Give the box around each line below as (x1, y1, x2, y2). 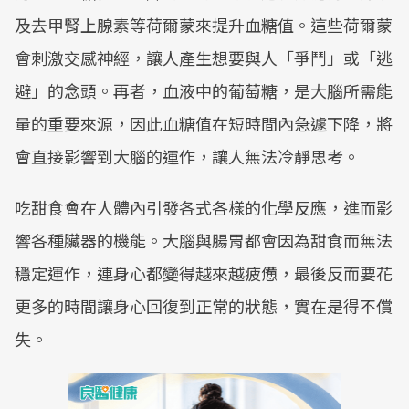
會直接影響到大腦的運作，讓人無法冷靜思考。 (15, 144, 360, 168)
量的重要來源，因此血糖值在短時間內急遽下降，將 (15, 111, 393, 135)
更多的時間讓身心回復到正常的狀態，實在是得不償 (15, 294, 393, 318)
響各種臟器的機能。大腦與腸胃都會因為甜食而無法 (15, 228, 393, 252)
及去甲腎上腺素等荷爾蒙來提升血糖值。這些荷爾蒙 (15, 13, 393, 37)
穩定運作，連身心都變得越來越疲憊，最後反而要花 (15, 261, 393, 285)
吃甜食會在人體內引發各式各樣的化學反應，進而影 (15, 195, 393, 219)
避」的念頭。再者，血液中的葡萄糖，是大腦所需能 (15, 79, 393, 102)
